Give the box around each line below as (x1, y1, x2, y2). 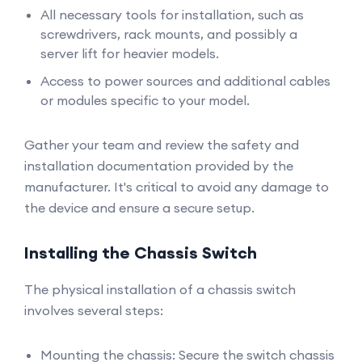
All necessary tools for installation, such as (40, 6, 304, 23)
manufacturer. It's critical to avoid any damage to (24, 179, 329, 195)
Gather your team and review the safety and (24, 137, 299, 153)
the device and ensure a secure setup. (24, 200, 255, 216)
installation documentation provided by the (24, 158, 293, 174)
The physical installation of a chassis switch (24, 281, 296, 297)
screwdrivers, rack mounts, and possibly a (40, 26, 297, 42)
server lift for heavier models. (40, 45, 219, 61)
